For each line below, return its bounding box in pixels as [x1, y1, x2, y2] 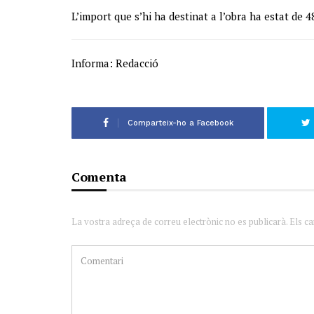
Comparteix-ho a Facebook [127, 118, 233, 128]
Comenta [71, 168, 127, 186]
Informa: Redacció [71, 56, 158, 71]
